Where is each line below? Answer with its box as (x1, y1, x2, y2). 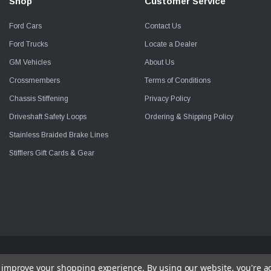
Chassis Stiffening (9, 94, 68, 103)
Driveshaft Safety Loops (9, 112, 87, 121)
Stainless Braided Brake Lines (9, 130, 108, 139)
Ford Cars (9, 21, 42, 30)
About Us (145, 57, 174, 67)
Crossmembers (9, 76, 60, 85)
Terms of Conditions (145, 76, 211, 85)
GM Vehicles (9, 57, 51, 67)
